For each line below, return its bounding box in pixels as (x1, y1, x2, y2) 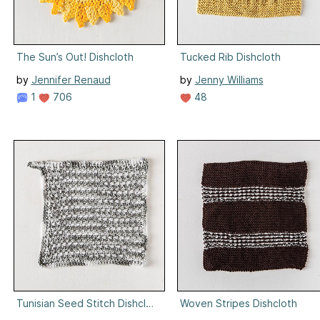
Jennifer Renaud (31, 73, 111, 86)
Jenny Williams (194, 73, 264, 86)
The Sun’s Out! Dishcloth (16, 50, 134, 63)
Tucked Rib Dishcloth (179, 50, 281, 63)
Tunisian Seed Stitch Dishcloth (16, 296, 162, 309)
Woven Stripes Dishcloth (179, 296, 297, 309)
